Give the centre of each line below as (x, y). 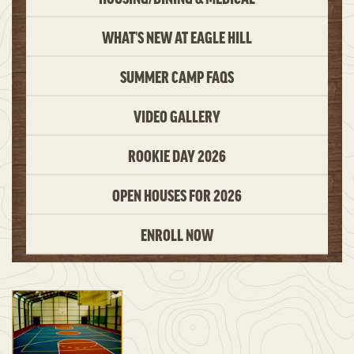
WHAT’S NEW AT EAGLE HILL (177, 37)
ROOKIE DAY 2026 (177, 155)
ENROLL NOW (177, 234)
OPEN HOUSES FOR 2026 (177, 195)
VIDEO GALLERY (177, 116)
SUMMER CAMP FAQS (177, 76)
